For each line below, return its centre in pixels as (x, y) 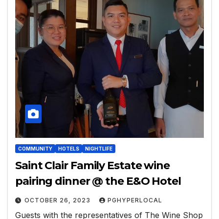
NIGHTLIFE (99, 148)
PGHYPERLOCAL (135, 200)
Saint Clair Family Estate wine (92, 165)
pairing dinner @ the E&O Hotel (98, 181)
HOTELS (69, 148)
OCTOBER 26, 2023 (58, 200)
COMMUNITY (35, 148)
